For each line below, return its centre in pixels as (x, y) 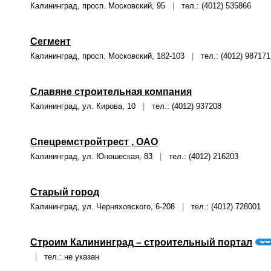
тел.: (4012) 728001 (222, 207)
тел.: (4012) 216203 (200, 156)
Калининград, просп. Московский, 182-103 (111, 56)
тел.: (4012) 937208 (183, 106)
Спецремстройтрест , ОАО (94, 142)
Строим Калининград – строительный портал (141, 242)
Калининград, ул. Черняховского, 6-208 (106, 207)
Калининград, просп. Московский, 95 (101, 6)
